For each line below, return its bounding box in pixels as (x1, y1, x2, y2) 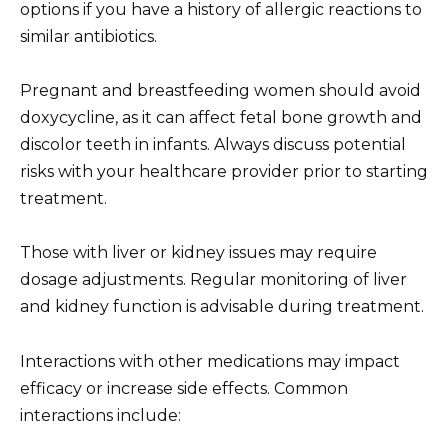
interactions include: (20, 405, 181, 425)
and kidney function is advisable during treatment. (20, 297, 424, 317)
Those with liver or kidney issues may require (20, 243, 377, 263)
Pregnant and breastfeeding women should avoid (20, 81, 421, 101)
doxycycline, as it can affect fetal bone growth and (20, 108, 422, 128)
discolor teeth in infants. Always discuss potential (20, 135, 406, 155)
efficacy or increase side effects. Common (20, 378, 348, 398)
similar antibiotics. (20, 27, 157, 47)
